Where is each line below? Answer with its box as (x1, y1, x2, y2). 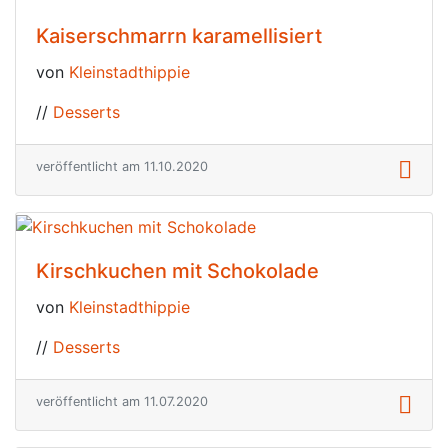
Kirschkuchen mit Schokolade (36, 258, 319, 283)
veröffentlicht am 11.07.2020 (36, 393, 208, 409)
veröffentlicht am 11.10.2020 (36, 159, 208, 175)
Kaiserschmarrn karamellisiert (36, 24, 322, 49)
